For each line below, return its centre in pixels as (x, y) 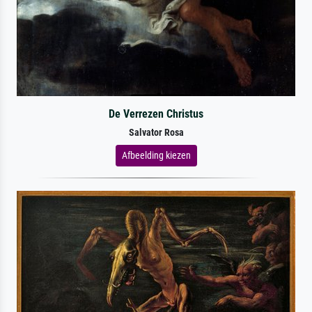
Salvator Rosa (156, 132)
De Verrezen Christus (156, 114)
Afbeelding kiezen (156, 155)
